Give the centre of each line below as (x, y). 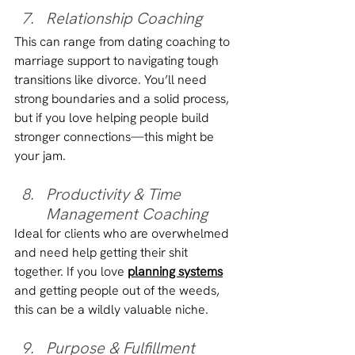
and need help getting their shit (103, 252)
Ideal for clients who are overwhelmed (123, 233)
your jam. (40, 155)
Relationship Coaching (124, 18)
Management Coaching (127, 214)
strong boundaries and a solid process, (123, 98)
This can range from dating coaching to (124, 41)
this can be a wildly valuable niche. (111, 309)
